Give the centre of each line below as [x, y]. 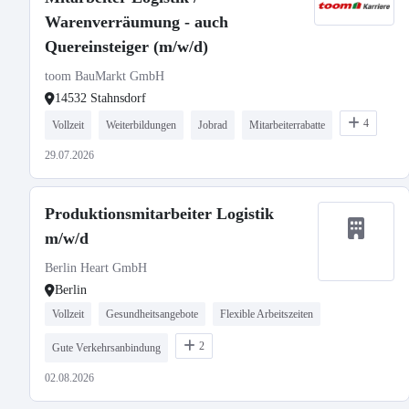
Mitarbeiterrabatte [287, 125]
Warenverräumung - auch [136, 22]
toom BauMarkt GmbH [105, 76]
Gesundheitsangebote [152, 314]
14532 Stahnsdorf [100, 98]
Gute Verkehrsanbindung [106, 348]
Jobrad [213, 125]
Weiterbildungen [141, 125]
